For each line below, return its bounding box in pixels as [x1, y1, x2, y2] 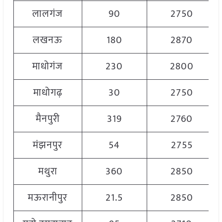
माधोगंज [32, 58, 63, 75]
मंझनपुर [33, 137, 63, 154]
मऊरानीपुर [28, 189, 68, 207]
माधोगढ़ [33, 84, 62, 102]
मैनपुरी [35, 111, 60, 128]
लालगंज [32, 5, 63, 23]
